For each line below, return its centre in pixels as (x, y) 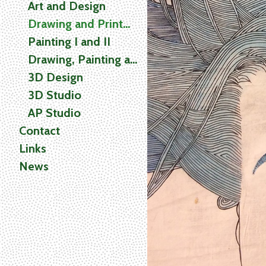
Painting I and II (69, 41)
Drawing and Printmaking (126, 23)
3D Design (56, 77)
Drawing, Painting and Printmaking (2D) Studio (134, 59)
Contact (39, 130)
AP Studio (54, 113)
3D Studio (55, 95)
